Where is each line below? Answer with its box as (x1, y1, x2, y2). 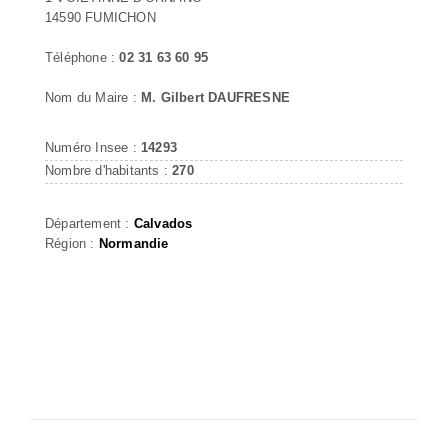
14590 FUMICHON (45, 9, 156, 25)
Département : (45, 215, 134, 231)
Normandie (98, 235, 169, 251)
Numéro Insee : (45, 139, 141, 155)
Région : (45, 235, 99, 251)
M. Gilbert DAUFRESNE (141, 89, 290, 105)
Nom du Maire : (45, 89, 141, 105)
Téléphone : (45, 49, 120, 65)
